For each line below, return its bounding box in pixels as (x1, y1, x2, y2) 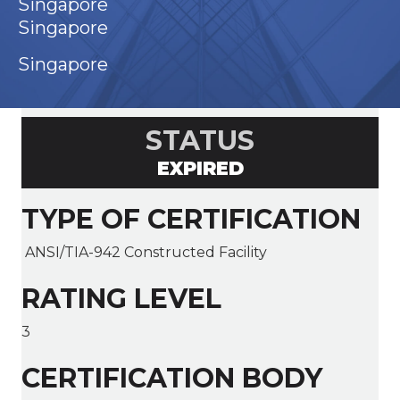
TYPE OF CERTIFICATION (21, 203, 361, 237)
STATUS (146, 124, 254, 158)
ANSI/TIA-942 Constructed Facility (21, 244, 267, 262)
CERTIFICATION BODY (21, 362, 322, 396)
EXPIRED (156, 157, 244, 180)
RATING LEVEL (21, 282, 221, 316)
